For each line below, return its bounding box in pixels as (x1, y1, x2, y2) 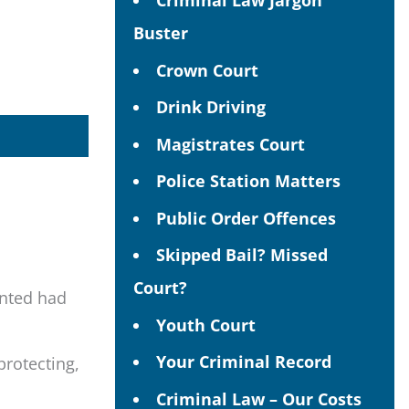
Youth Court (156, 313, 256, 336)
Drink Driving (156, 96, 266, 118)
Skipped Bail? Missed (156, 244, 328, 266)
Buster (133, 22, 188, 44)
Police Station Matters (156, 170, 341, 192)
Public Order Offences (156, 206, 336, 229)
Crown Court (156, 58, 258, 81)
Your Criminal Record (156, 351, 331, 372)
